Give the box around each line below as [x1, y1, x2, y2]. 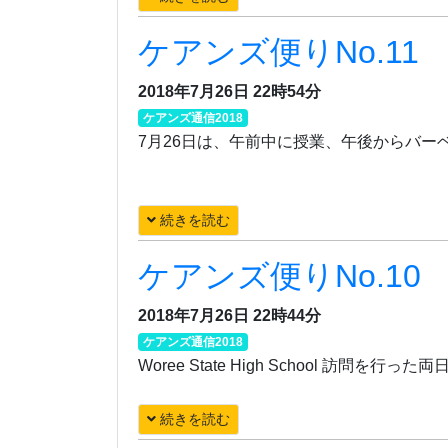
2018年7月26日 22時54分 [138, 83, 321, 100]
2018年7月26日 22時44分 [138, 307, 321, 324]
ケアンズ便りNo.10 [138, 258, 421, 294]
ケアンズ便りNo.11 [138, 34, 419, 70]
